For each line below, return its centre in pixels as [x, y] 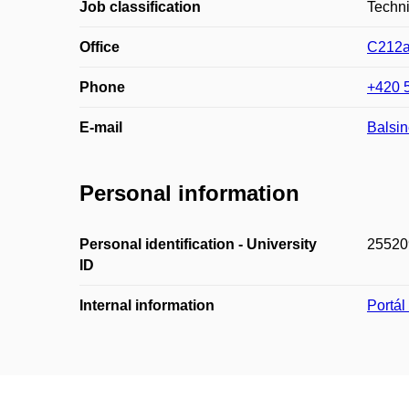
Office [100, 47]
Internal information [147, 305]
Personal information [189, 194]
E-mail [101, 128]
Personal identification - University [198, 244]
